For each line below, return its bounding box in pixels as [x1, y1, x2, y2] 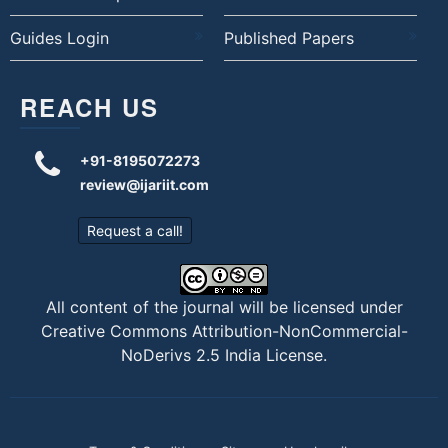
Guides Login [10, 28, 109, 49]
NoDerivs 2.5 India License [121, 345, 323, 366]
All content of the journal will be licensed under [45, 297, 403, 318]
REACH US [20, 90, 159, 125]
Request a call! [87, 222, 183, 240]
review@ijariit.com [80, 176, 209, 194]
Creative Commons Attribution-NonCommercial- [40, 321, 408, 342]
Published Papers [223, 28, 354, 49]
